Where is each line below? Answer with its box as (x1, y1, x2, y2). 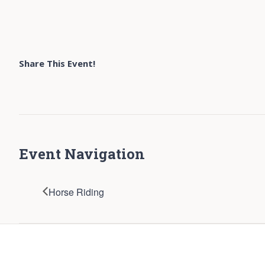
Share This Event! (19, 57, 95, 69)
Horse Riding (49, 185, 104, 199)
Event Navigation (19, 144, 145, 163)
